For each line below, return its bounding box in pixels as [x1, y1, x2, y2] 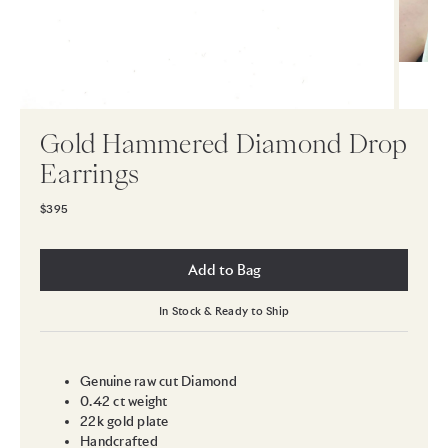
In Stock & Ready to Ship [159, 303, 289, 318]
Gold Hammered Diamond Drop [40, 130, 408, 156]
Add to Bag [187, 260, 261, 279]
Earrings [40, 160, 139, 186]
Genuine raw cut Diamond [80, 372, 237, 390]
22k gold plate [80, 412, 169, 430]
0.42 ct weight [80, 392, 168, 410]
